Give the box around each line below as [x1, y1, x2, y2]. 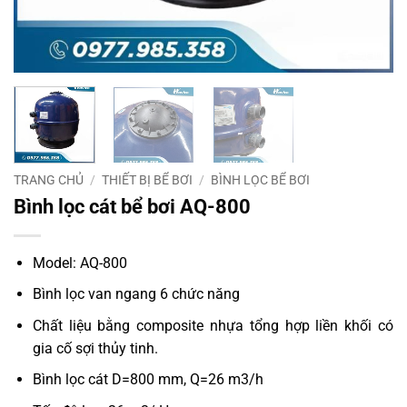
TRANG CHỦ [14, 172, 84, 187]
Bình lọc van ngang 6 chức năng [32, 285, 240, 303]
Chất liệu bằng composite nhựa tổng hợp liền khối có [32, 316, 393, 334]
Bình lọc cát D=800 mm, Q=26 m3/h [32, 371, 263, 389]
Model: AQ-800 [32, 253, 127, 272]
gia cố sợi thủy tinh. [32, 339, 158, 357]
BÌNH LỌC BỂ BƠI [211, 172, 311, 187]
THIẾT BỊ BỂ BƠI [102, 172, 194, 187]
